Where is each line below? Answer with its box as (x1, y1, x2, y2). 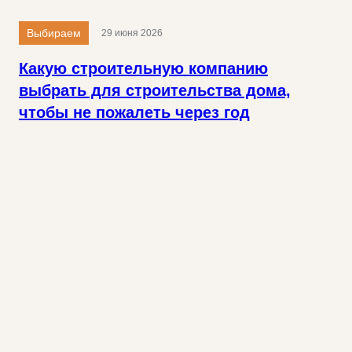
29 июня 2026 (101, 27, 163, 39)
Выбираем (27, 27, 81, 40)
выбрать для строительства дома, (19, 82, 291, 100)
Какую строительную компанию (19, 60, 268, 78)
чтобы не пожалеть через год (19, 104, 250, 122)
